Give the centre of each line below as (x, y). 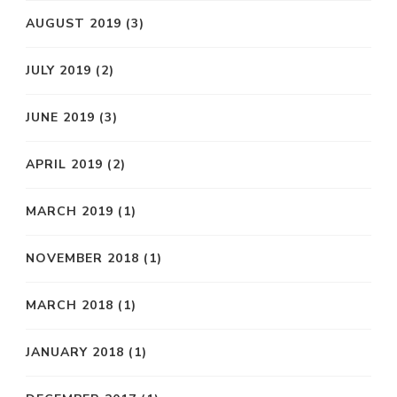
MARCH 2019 (70, 212)
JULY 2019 (58, 71)
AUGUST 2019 (74, 24)
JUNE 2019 (60, 118)
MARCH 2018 (70, 306)
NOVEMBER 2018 (82, 259)
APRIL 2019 (64, 165)
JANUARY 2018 (75, 353)
